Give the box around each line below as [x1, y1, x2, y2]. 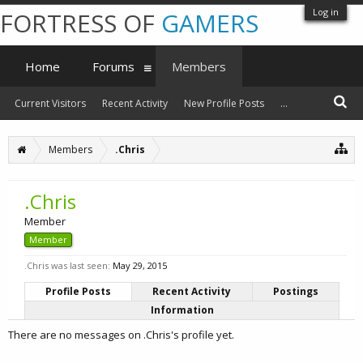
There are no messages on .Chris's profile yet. [8, 327, 234, 342]
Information [150, 303, 214, 317]
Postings [272, 284, 318, 298]
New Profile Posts [184, 96, 264, 110]
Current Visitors [15, 96, 86, 110]
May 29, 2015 [113, 259, 167, 271]
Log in [313, 6, 339, 18]
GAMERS [161, 6, 258, 40]
